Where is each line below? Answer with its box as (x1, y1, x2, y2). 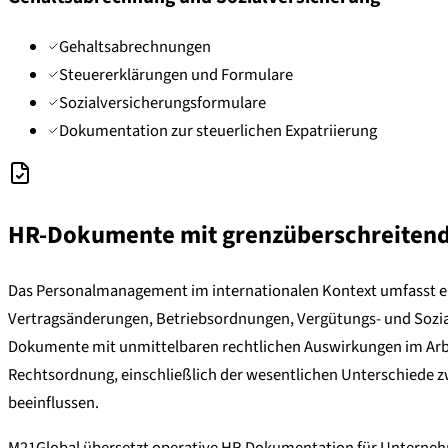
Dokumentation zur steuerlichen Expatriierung (59, 118, 377, 143)
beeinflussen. (8, 391, 99, 416)
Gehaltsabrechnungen (59, 34, 211, 59)
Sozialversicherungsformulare (59, 90, 266, 115)
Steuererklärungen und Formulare (59, 62, 293, 87)
